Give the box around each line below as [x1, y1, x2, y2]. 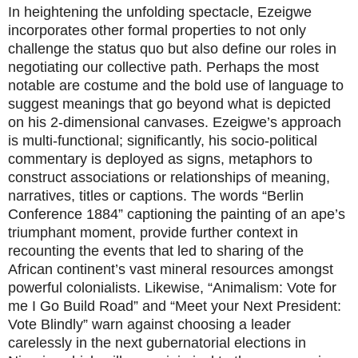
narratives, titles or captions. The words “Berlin [8, 188, 304, 205]
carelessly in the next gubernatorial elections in [8, 335, 306, 352]
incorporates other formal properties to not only [8, 22, 306, 39]
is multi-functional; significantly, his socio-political [8, 133, 317, 149]
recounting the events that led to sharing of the [8, 243, 304, 260]
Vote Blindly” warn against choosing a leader [8, 316, 291, 333]
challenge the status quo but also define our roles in [8, 41, 336, 58]
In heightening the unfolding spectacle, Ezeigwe [8, 4, 312, 21]
